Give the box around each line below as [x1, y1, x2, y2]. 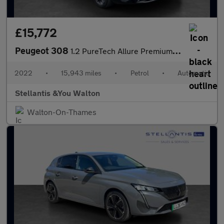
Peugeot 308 [15, 45, 70, 56]
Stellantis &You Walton [15, 88, 100, 97]
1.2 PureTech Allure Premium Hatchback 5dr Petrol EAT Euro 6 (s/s [70, 46, 172, 55]
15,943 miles [61, 68, 102, 77]
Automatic [177, 68, 209, 77]
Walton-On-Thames [27, 107, 96, 116]
